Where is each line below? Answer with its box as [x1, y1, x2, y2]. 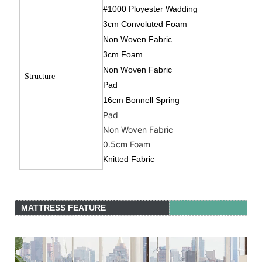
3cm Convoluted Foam [103, 19, 188, 29]
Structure [25, 72, 56, 81]
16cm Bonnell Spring [103, 95, 182, 105]
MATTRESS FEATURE [21, 203, 108, 213]
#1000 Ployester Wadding [103, 4, 198, 14]
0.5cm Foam [103, 139, 151, 150]
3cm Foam [103, 50, 143, 60]
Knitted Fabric [103, 154, 155, 164]
